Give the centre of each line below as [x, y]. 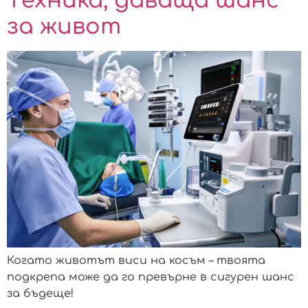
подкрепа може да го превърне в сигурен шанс [151, 277]
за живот [64, 27]
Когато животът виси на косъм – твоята [136, 260]
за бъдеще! [40, 293]
